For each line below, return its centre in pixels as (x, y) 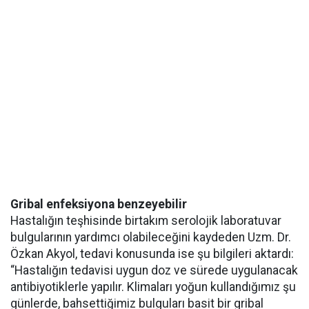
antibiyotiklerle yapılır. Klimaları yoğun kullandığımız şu (153, 287)
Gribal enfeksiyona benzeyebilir (99, 205)
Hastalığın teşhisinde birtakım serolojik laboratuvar (146, 221)
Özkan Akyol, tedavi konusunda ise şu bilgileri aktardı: (152, 254)
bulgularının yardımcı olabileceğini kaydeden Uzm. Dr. (151, 238)
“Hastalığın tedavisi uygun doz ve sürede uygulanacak (154, 271)
